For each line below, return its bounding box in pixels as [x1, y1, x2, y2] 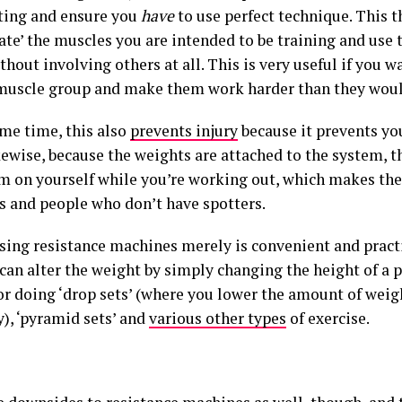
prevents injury [130, 120, 238, 141]
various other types [149, 308, 286, 328]
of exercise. [286, 308, 370, 328]
